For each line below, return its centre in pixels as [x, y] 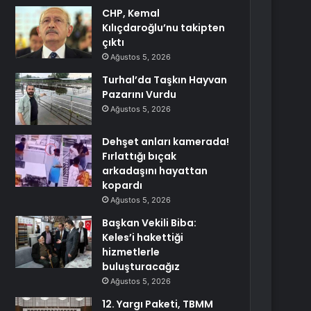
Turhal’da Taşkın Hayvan [165, 80]
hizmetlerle [131, 252]
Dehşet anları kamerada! [166, 142]
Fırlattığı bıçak [140, 156]
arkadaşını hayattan [155, 171]
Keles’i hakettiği [143, 237]
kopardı [123, 185]
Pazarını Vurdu [140, 94]
